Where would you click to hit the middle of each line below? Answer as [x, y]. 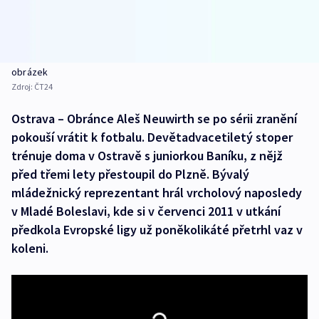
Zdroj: [23, 87]
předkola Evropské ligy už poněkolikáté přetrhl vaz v [157, 230]
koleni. [30, 249]
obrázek [30, 72]
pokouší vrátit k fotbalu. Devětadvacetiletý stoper [152, 137]
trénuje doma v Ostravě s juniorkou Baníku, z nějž [147, 156]
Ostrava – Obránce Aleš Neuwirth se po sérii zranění [154, 119]
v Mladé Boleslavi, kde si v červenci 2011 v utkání [146, 211]
